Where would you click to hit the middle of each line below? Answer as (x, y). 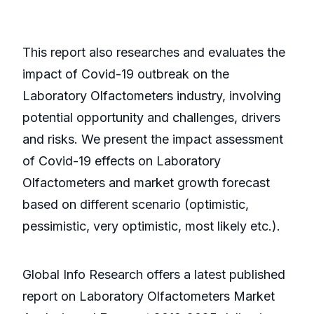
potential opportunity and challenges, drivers (151, 118)
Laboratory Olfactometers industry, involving (152, 96)
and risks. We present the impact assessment (153, 139)
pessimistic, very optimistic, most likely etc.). (151, 226)
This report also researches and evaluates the (154, 53)
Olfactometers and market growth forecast (146, 183)
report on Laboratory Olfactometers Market (149, 296)
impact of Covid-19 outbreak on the (126, 74)
